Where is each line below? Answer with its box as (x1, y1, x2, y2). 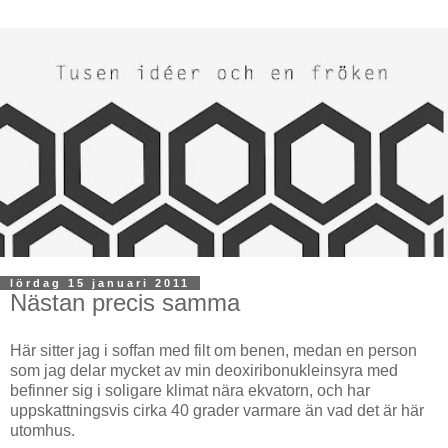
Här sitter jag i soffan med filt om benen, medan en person (10, 342, 417, 360)
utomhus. (10, 422, 75, 440)
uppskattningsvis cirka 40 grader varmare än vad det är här (10, 402, 424, 420)
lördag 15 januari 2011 (10, 277, 190, 290)
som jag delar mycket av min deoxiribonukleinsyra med (10, 362, 398, 380)
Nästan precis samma (10, 289, 240, 317)
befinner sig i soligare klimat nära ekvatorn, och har (10, 382, 370, 400)
